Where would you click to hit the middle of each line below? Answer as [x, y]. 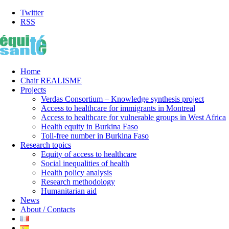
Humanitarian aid [69, 191]
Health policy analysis [76, 173]
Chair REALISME [51, 81]
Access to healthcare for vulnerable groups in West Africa [133, 117]
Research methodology [78, 182]
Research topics [46, 145]
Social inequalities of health [85, 163]
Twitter [32, 13]
